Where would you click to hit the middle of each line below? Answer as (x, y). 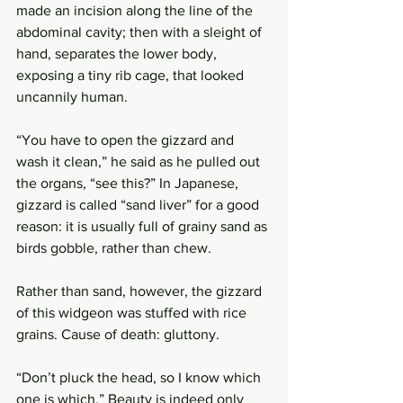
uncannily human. (74, 97)
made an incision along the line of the (136, 10)
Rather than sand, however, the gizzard (141, 291)
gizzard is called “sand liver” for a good (139, 205)
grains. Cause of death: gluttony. (118, 334)
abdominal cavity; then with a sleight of (141, 32)
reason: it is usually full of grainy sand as (143, 226)
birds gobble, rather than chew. (116, 248)
